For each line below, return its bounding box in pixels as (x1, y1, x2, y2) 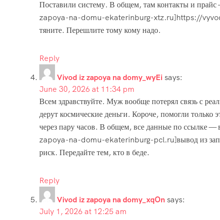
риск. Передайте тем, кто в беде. (39, 147, 149, 158)
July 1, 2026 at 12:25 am (39, 206, 127, 217)
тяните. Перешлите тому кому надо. (39, 25, 161, 35)
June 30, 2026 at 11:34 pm (39, 83, 135, 94)
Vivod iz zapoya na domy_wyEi (57, 72, 163, 82)
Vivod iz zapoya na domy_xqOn (57, 194, 165, 205)
